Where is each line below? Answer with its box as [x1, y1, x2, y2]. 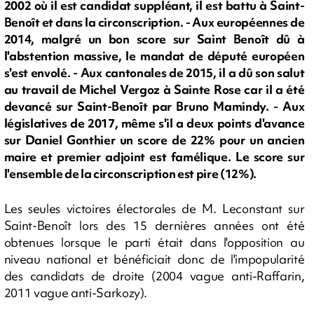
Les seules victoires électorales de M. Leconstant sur [4, 200, 305, 217]
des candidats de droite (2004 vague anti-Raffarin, [4, 267, 305, 284]
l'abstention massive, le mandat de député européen [4, 48, 305, 64]
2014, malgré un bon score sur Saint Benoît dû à [4, 31, 305, 48]
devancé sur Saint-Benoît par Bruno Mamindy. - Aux [4, 98, 305, 115]
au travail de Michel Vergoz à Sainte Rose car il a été [4, 81, 305, 98]
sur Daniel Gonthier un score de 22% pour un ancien [4, 132, 305, 149]
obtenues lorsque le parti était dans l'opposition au [4, 233, 305, 250]
